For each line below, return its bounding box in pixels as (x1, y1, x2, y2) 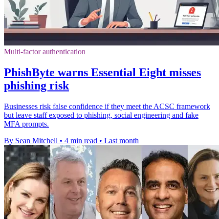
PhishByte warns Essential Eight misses (4, 66, 201, 79)
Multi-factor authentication (4, 47, 86, 56)
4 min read (65, 136, 97, 145)
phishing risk (4, 79, 69, 92)
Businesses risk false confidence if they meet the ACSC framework (4, 102, 210, 110)
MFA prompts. (4, 119, 49, 128)
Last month (104, 136, 139, 145)
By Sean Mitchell (4, 136, 58, 145)
